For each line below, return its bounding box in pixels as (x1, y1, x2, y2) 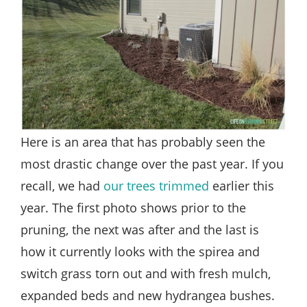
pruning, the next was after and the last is (21, 221, 259, 238)
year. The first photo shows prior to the (21, 199, 246, 216)
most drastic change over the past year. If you (21, 155, 284, 172)
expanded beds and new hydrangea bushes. (21, 286, 275, 304)
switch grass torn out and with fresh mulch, (21, 265, 271, 282)
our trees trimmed (103, 177, 209, 194)
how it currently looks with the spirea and (21, 243, 260, 260)
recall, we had (21, 177, 103, 194)
